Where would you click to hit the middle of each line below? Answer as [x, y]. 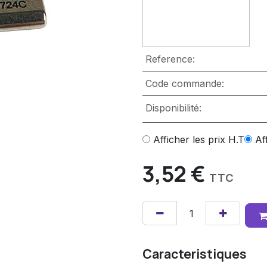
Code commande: [184, 84]
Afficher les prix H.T [199, 140]
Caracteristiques [195, 254]
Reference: [170, 59]
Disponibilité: [173, 108]
